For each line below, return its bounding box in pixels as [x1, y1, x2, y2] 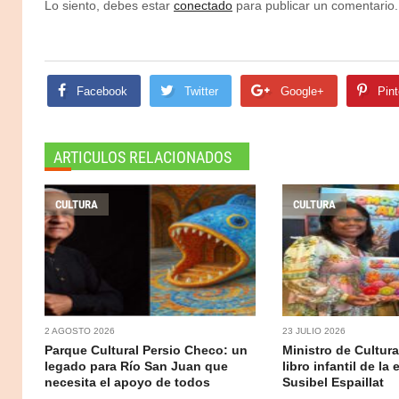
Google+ [281, 84, 324, 98]
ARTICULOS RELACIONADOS [53, 147, 232, 167]
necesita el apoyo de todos [45, 374, 210, 389]
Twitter [184, 84, 218, 98]
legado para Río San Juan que [45, 358, 228, 373]
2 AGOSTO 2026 [45, 325, 115, 336]
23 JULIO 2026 [281, 325, 346, 336]
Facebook [77, 84, 127, 98]
